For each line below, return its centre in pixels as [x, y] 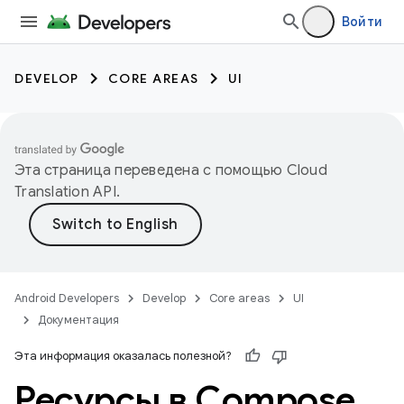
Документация [78, 320]
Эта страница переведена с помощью [151, 170]
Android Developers [67, 298]
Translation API [65, 192]
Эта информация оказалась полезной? [123, 356]
